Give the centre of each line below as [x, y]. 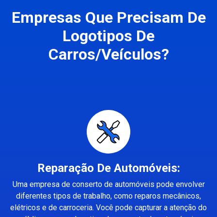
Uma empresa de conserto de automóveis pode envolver [108, 184]
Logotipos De [108, 36]
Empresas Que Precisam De [108, 17]
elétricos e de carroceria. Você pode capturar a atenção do [108, 207]
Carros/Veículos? [108, 54]
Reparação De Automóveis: [108, 168]
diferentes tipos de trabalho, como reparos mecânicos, [108, 196]
